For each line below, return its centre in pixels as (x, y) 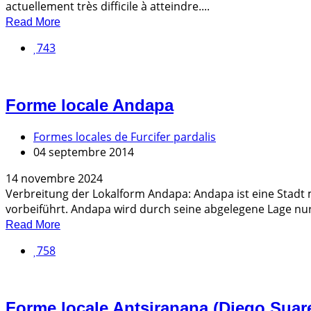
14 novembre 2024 (54, 179)
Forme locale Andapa (90, 106)
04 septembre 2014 (84, 152)
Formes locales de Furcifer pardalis (125, 137)
